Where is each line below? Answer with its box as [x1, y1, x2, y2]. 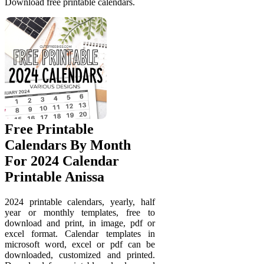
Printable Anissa [5, 169, 104, 184]
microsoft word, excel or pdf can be [5, 239, 155, 249]
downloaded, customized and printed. [5, 249, 155, 260]
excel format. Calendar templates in [5, 228, 155, 239]
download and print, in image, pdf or [5, 217, 155, 228]
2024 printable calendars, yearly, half [5, 196, 155, 207]
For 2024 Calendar [5, 153, 119, 169]
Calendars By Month [5, 137, 131, 153]
